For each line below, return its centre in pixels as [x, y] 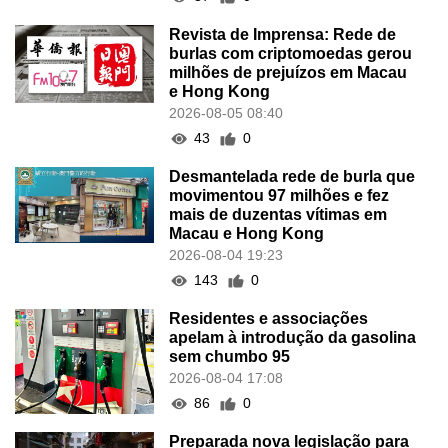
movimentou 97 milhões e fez [279, 196]
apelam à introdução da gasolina [293, 338]
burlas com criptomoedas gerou [291, 54]
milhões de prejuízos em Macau [288, 73]
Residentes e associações [269, 319]
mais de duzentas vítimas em [278, 215]
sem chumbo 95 [230, 357]
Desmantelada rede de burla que [292, 177]
